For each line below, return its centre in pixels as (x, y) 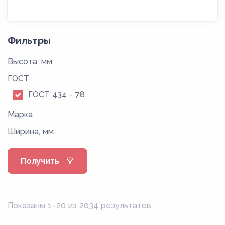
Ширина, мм (31, 132)
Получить (40, 161)
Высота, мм (30, 62)
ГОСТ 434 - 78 (57, 95)
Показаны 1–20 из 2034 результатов (79, 206)
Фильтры (29, 40)
